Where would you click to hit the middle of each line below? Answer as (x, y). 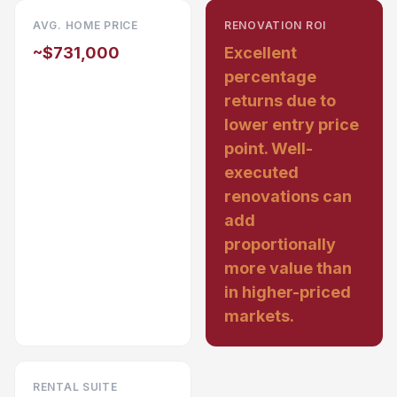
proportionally (280, 244)
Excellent (261, 53)
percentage (270, 77)
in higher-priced (288, 292)
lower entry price (292, 125)
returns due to (280, 101)
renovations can (288, 196)
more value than (288, 268)
